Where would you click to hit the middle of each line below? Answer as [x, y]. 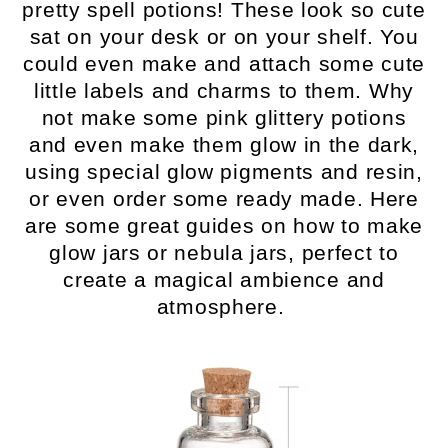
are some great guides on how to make [224, 226]
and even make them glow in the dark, [224, 145]
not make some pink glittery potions [224, 118]
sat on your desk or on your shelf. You [224, 37]
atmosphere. [224, 307]
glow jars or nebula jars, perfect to [224, 253]
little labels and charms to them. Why [224, 91]
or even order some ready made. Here [224, 199]
